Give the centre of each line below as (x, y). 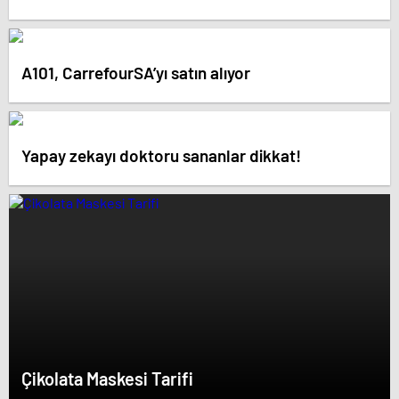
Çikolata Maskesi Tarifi (107, 379)
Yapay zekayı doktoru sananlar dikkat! (161, 155)
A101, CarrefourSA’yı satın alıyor (136, 72)
